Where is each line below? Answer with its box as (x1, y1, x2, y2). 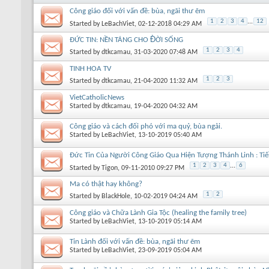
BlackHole (101, 192, 130, 200)
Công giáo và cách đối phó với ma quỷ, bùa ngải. (70, 122, 222, 130)
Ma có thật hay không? (70, 180, 142, 188)
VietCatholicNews (70, 93, 124, 101)
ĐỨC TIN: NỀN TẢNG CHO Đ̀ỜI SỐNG (70, 35, 183, 44)
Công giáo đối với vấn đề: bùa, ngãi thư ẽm (70, 7, 205, 15)
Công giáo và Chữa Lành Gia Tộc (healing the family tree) (70, 208, 247, 217)
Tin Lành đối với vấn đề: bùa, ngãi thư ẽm (70, 237, 200, 246)
